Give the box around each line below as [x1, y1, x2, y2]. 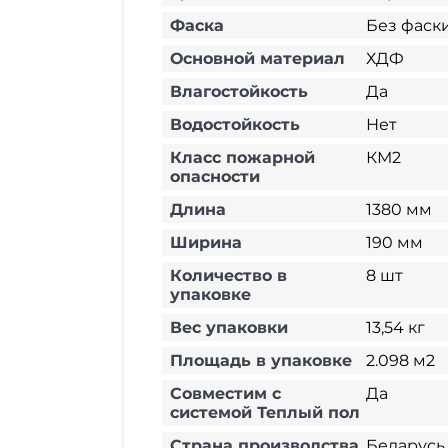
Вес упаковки [170, 318, 288, 337]
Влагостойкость [170, 82, 308, 101]
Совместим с [170, 384, 281, 403]
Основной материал [170, 49, 345, 68]
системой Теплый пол [170, 403, 360, 422]
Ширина [170, 233, 242, 252]
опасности [170, 167, 260, 186]
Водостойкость [170, 115, 300, 134]
